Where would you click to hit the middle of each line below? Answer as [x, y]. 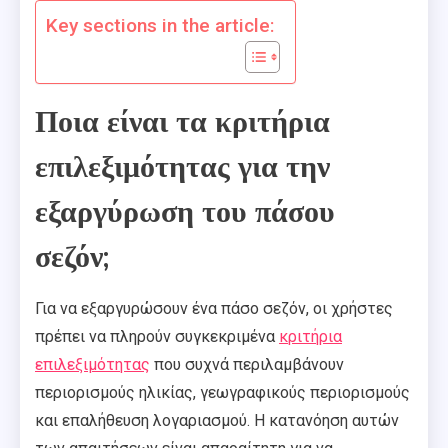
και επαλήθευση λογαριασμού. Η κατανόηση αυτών [217, 421]
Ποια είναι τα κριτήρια [182, 123]
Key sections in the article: [160, 26]
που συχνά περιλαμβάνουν [247, 365]
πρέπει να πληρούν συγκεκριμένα [157, 337]
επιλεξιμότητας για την [182, 168]
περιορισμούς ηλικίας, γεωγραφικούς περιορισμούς [222, 393]
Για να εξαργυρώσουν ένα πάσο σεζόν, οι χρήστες [214, 309]
